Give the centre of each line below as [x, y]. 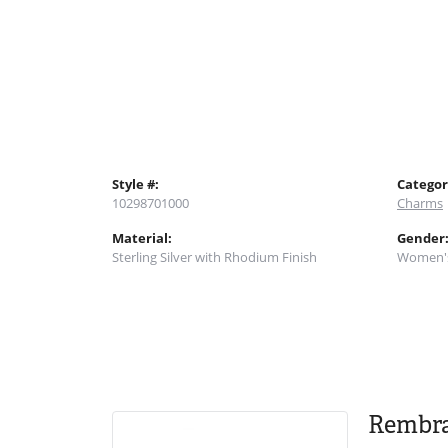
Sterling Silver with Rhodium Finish [214, 256]
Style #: [135, 183]
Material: [142, 237]
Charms [420, 202]
